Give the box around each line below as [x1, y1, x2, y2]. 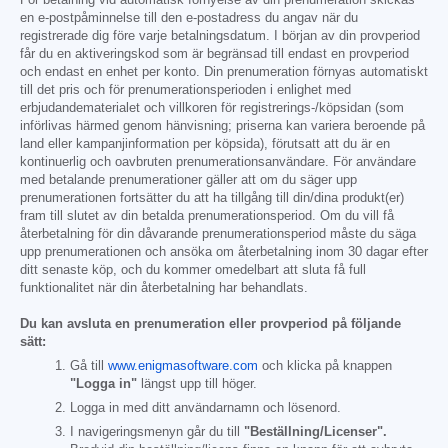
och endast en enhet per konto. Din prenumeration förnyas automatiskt [20, 64, 428, 79]
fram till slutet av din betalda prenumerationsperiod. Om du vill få [20, 208, 394, 223]
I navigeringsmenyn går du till [70, 425, 244, 440]
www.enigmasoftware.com [108, 358, 258, 373]
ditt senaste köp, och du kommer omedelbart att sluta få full [20, 262, 366, 277]
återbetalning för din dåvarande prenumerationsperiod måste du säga [20, 226, 416, 241]
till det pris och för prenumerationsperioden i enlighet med [20, 82, 351, 97]
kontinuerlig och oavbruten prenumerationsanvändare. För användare [20, 154, 416, 169]
